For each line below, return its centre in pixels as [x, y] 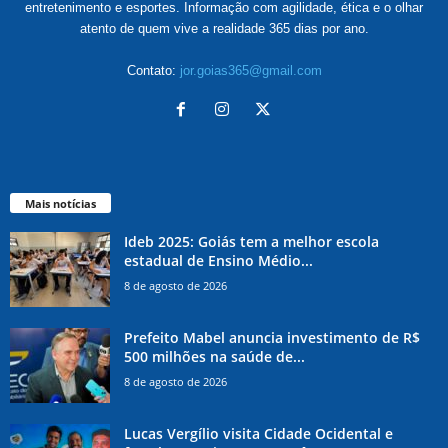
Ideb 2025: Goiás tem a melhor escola [251, 242]
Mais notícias [60, 204]
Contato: [153, 71]
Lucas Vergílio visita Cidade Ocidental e [258, 434]
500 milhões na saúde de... [214, 357]
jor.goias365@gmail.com [250, 71]
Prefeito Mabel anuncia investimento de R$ [272, 338]
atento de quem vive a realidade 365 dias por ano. [224, 29]
